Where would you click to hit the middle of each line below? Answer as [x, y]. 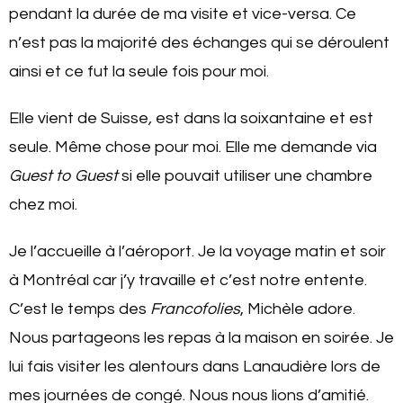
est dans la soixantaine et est [263, 119]
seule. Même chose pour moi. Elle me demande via [193, 148]
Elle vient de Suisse [79, 119]
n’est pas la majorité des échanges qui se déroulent [199, 43]
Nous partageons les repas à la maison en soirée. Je [201, 338]
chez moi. [43, 205]
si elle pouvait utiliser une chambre [245, 176]
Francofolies [193, 309]
